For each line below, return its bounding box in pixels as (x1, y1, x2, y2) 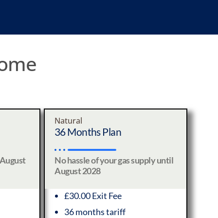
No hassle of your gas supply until (54, 155, 173, 165)
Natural (54, 115, 82, 126)
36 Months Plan (54, 126, 122, 138)
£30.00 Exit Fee (64, 190, 122, 201)
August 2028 (54, 165, 101, 176)
